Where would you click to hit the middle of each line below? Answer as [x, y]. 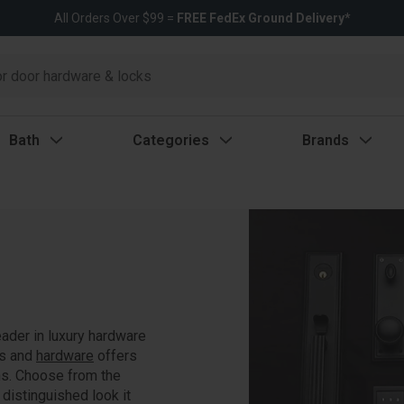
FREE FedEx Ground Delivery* [263, 18]
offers [115, 355]
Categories [170, 140]
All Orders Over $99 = [115, 18]
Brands [325, 140]
